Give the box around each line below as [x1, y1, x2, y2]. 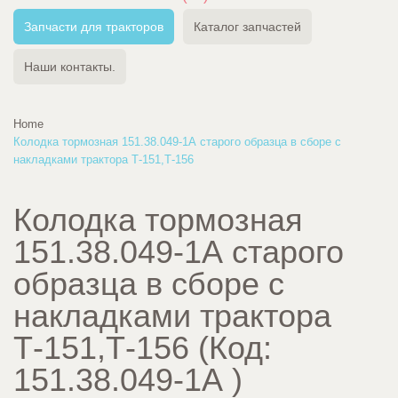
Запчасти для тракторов [24, 20, 163, 34]
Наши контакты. [24, 60, 115, 74]
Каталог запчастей [194, 20, 301, 34]
